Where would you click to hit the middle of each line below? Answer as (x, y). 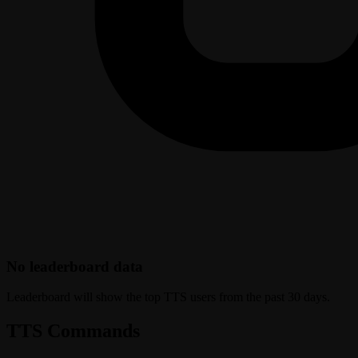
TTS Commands (73, 331)
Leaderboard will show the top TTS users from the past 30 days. (168, 297)
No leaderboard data (75, 266)
